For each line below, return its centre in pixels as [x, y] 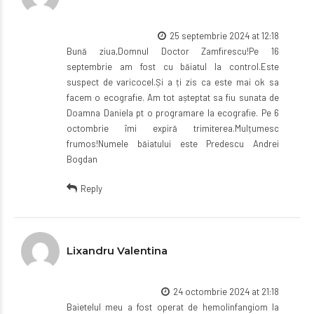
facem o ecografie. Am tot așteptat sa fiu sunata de [173, 97]
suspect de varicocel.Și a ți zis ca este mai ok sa [173, 82]
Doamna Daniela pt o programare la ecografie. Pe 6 [173, 112]
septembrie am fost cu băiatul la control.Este [173, 66]
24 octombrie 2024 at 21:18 [226, 291]
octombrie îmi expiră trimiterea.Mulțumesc [173, 128]
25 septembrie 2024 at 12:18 [224, 35]
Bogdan [82, 159]
